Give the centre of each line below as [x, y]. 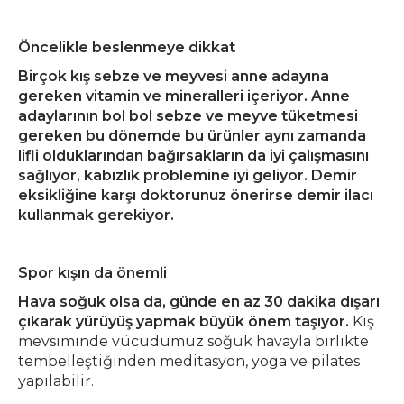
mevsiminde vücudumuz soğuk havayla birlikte [193, 342]
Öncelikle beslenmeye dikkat [127, 48]
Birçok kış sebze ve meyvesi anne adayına [174, 77]
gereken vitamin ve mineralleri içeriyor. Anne [184, 96]
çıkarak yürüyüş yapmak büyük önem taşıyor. [185, 322]
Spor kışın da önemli [92, 273]
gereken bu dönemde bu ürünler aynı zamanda [192, 136]
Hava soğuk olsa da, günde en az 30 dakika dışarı [199, 302]
